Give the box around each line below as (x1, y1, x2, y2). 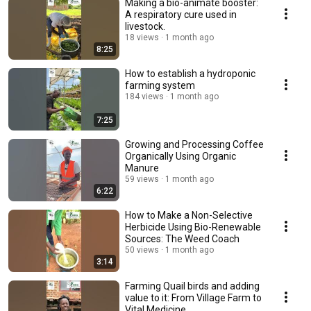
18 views (125, 33, 159, 43)
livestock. (125, 21, 165, 33)
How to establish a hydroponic (125, 68, 255, 80)
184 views (125, 92, 164, 102)
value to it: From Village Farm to (125, 292, 171, 304)
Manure (125, 162, 159, 174)
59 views (125, 174, 159, 185)
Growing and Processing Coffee (125, 139, 264, 151)
